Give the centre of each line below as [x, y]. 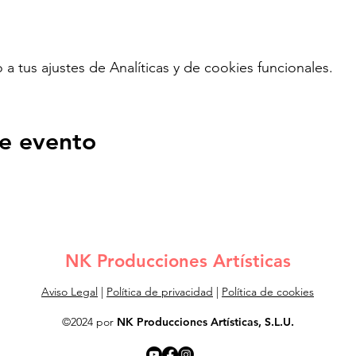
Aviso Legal [70, 291]
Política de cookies [268, 291]
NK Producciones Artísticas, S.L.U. [205, 321]
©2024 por [89, 321]
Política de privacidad [160, 291]
